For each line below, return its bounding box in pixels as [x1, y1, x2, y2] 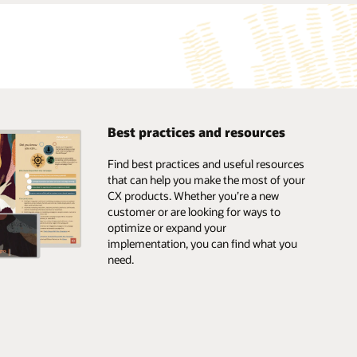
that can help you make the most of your [107, 172, 305, 188]
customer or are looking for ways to [107, 204, 280, 220]
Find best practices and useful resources [107, 156, 304, 172]
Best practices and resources [107, 123, 285, 140]
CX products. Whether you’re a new [107, 188, 279, 204]
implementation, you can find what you [107, 236, 297, 252]
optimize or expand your [107, 220, 226, 236]
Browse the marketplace [107, 274, 226, 290]
